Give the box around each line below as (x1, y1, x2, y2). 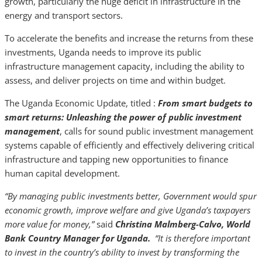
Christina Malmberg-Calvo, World (115, 218, 250, 230)
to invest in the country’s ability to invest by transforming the (5, 246, 239, 258)
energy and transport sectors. (5, 9, 123, 21)
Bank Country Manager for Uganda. (5, 232, 153, 244)
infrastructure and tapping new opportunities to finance (5, 153, 228, 165)
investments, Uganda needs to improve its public (5, 46, 201, 58)
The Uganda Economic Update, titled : (5, 97, 158, 109)
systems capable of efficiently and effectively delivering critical (5, 139, 254, 151)
